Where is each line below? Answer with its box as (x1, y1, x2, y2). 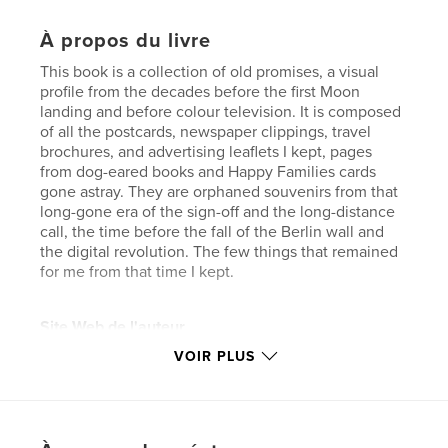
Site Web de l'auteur (40, 317, 186, 338)
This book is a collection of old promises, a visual (40, 62, 380, 83)
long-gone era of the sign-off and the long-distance (40, 202, 396, 223)
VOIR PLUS (173, 348, 255, 366)
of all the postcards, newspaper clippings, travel (40, 122, 372, 143)
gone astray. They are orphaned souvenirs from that (40, 182, 399, 203)
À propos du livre (40, 29, 212, 54)
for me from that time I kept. (40, 262, 235, 283)
